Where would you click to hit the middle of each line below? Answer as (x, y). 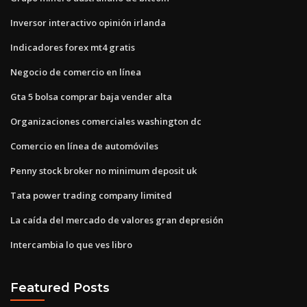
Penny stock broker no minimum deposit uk (103, 170)
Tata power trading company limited (91, 195)
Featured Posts (60, 288)
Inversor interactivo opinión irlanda (88, 22)
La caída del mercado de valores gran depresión (117, 220)
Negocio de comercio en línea (76, 72)
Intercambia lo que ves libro (71, 244)
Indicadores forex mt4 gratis (73, 47)
